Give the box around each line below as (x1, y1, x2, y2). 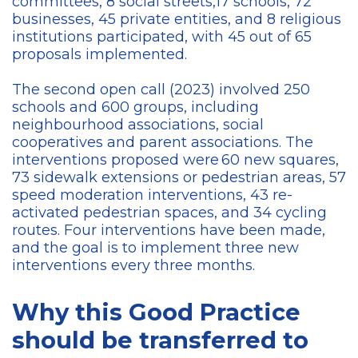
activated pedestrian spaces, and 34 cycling (12, 204, 327, 222)
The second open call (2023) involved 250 (12, 81, 310, 99)
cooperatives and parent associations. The (12, 133, 313, 152)
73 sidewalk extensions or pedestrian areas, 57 (12, 169, 346, 187)
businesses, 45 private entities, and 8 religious (12, 10, 341, 29)
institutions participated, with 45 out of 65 (12, 28, 312, 46)
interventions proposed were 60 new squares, (12, 151, 339, 169)
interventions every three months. (12, 257, 255, 275)
